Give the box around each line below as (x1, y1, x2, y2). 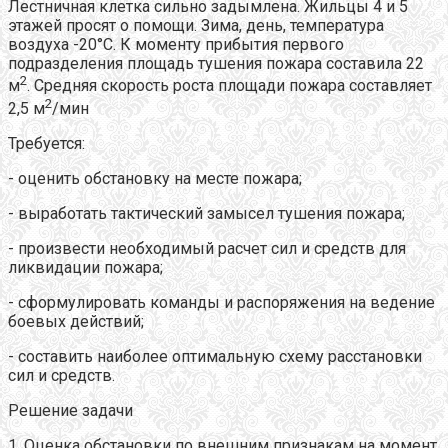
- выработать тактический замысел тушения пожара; (8, 204, 405, 224)
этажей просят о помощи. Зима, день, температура (8, 16, 384, 36)
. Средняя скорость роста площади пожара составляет (27, 76, 432, 96)
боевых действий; (8, 312, 144, 332)
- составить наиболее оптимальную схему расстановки (8, 347, 422, 367)
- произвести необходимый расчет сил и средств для (8, 239, 406, 259)
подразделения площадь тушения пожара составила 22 (8, 54, 424, 74)
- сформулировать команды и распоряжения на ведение (8, 293, 435, 313)
